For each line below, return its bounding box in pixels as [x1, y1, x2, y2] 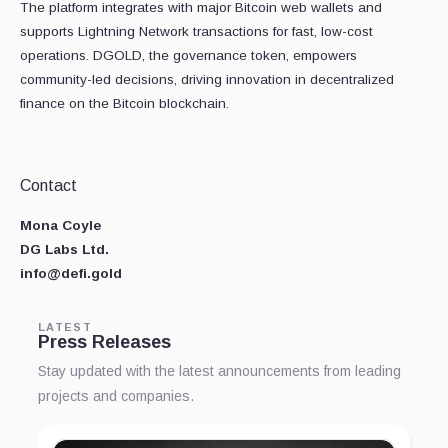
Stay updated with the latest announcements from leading [38, 363, 401, 380]
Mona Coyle [20, 218, 101, 234]
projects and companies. [38, 388, 194, 405]
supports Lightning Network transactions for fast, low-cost [20, 24, 373, 40]
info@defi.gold [20, 266, 122, 282]
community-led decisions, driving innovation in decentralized [20, 72, 394, 88]
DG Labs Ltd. [20, 242, 109, 258]
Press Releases [38, 332, 171, 353]
